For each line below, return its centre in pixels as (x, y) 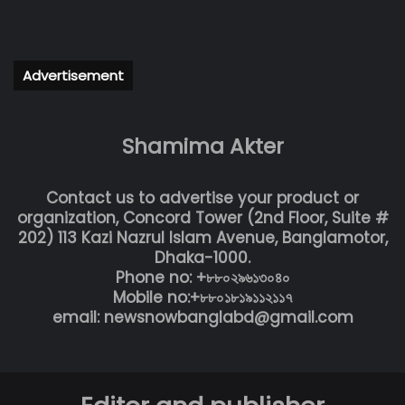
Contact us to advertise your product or (202, 198)
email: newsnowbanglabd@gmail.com (202, 318)
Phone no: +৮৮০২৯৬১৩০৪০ (202, 278)
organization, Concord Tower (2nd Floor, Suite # (202, 218)
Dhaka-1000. (202, 258)
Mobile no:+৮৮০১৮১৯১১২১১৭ (202, 298)
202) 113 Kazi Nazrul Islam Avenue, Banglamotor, (202, 238)
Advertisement (73, 76)
